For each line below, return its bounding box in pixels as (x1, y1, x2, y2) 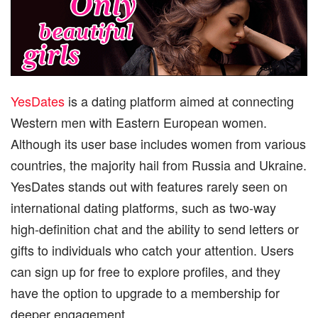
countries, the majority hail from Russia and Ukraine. (11, 155, 307, 174)
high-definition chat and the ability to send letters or (11, 219, 299, 238)
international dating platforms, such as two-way (11, 197, 276, 216)
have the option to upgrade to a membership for (11, 283, 280, 302)
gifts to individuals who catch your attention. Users (11, 240, 294, 259)
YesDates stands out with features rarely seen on (11, 176, 287, 195)
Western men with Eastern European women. (11, 112, 267, 131)
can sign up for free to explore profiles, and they (11, 261, 280, 280)
